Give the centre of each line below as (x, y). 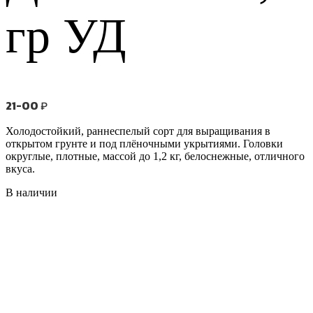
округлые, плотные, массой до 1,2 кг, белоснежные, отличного (155, 156)
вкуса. (20, 168)
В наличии (31, 192)
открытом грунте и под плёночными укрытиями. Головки (144, 143)
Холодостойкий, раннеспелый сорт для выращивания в (138, 131)
